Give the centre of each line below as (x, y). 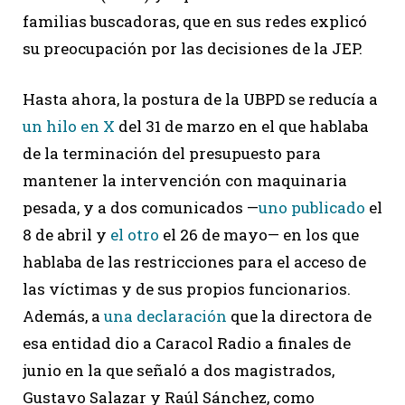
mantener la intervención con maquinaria (185, 180)
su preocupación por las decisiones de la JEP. (193, 48)
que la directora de (299, 316)
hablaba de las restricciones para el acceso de (194, 261)
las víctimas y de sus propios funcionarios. (187, 288)
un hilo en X (69, 126)
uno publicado (312, 207)
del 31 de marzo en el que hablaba (242, 126)
